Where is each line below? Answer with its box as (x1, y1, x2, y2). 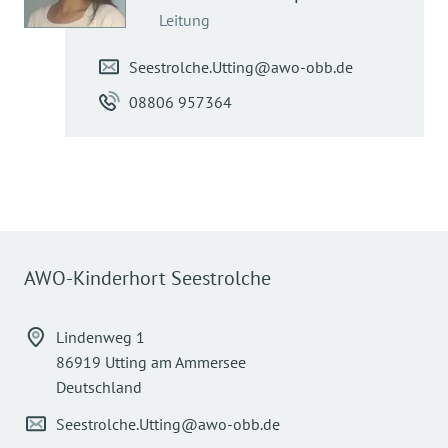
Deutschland (56, 377, 142, 397)
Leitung (159, 10, 210, 30)
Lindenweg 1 (56, 327, 145, 347)
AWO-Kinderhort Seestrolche (24, 265, 271, 291)
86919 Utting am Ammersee (56, 352, 246, 372)
